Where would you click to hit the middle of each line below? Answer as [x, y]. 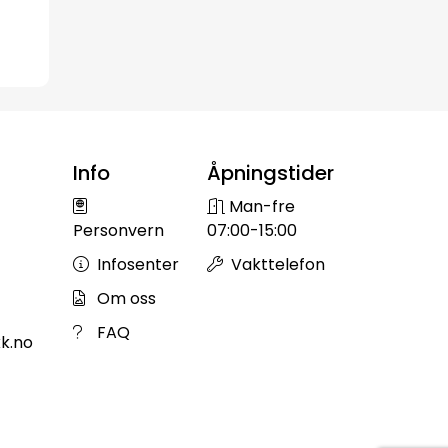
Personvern [118, 230]
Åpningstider [270, 173]
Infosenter [136, 264]
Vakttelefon [276, 264]
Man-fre [260, 206]
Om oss [124, 298]
